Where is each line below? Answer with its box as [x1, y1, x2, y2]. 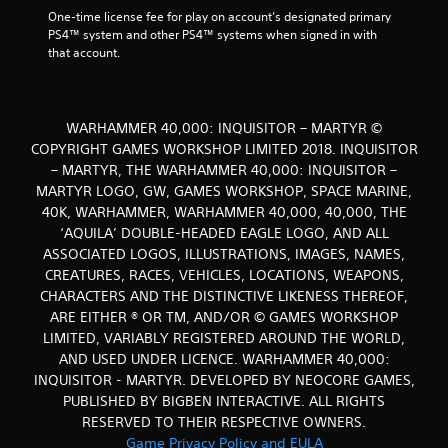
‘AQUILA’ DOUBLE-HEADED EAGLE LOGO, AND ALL [59, 224, 389, 242]
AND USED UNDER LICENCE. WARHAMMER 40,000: [58, 350, 390, 368]
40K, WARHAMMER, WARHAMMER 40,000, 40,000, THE [41, 203, 407, 221]
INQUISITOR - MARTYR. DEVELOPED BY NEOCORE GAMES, [33, 371, 415, 389]
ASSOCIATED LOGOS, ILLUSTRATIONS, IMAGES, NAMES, [43, 245, 405, 263]
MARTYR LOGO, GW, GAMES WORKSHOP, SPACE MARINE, [36, 182, 412, 200]
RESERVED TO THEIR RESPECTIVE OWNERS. [82, 413, 366, 431]
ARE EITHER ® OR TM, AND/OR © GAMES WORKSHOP [50, 308, 398, 326]
